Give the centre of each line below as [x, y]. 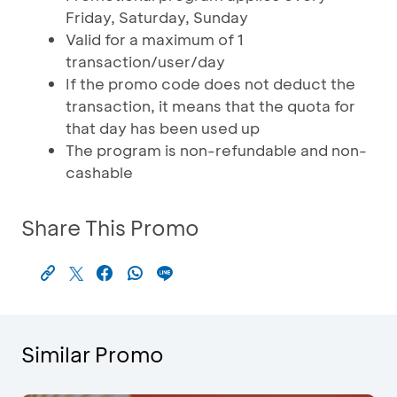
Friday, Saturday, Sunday [157, 17]
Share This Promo [110, 227]
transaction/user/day [145, 61]
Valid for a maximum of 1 [155, 39]
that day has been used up [163, 128]
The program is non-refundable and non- [216, 150]
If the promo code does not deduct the [210, 83]
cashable [99, 172]
